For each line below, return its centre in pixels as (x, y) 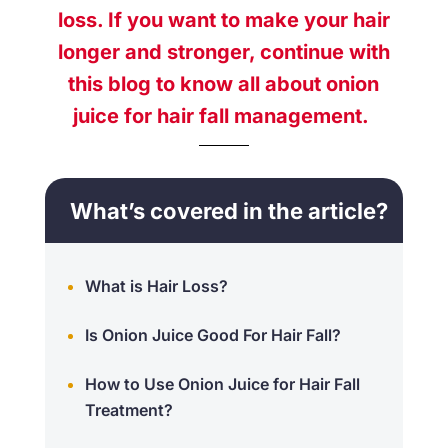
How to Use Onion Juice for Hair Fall (222, 383)
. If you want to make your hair (243, 19)
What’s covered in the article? (228, 210)
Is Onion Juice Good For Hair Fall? (212, 334)
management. (302, 115)
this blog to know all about (197, 83)
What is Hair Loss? (156, 285)
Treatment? (128, 409)
